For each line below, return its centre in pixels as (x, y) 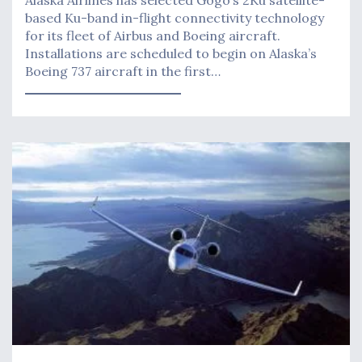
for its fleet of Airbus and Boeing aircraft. (153, 35)
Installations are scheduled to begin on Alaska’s (171, 53)
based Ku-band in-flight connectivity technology (175, 17)
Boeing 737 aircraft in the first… (123, 71)
